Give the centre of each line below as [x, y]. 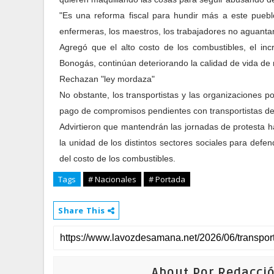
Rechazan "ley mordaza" [107, 79]
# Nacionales [112, 179]
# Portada [167, 179]
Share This [83, 210]
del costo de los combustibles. [117, 158]
